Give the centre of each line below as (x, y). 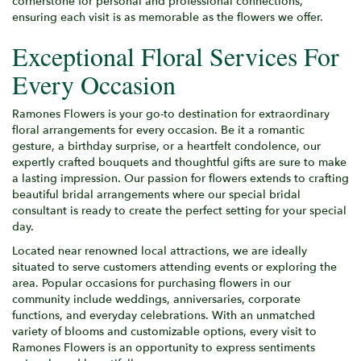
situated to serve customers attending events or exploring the (174, 267)
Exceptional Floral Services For (176, 56)
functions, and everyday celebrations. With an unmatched (164, 315)
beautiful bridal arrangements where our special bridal (156, 194)
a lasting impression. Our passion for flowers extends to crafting (180, 178)
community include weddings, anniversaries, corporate (156, 299)
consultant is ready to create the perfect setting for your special (179, 210)
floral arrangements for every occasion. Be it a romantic (158, 130)
